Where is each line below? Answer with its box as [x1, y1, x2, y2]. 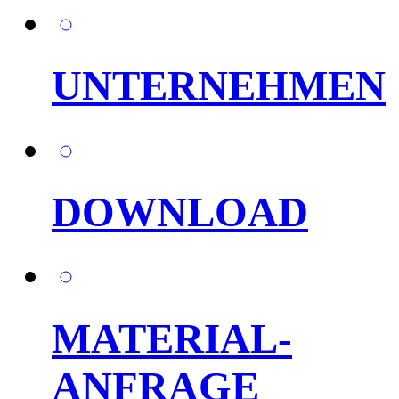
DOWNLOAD [52, 189, 308, 236]
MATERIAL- [52, 314, 292, 362]
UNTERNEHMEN [52, 62, 386, 110]
